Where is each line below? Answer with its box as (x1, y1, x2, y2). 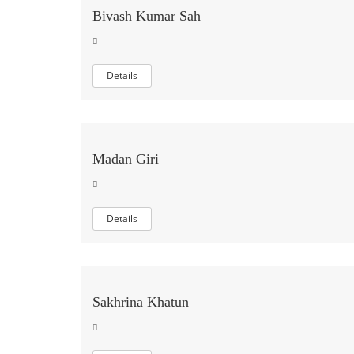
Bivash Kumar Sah (92, 8, 201, 24)
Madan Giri (92, 151, 159, 167)
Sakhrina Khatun (92, 294, 189, 310)
